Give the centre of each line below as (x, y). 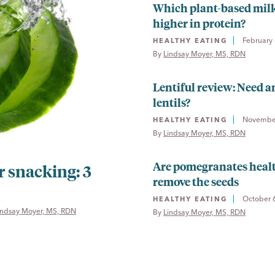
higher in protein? (199, 23)
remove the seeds (196, 181)
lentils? (172, 102)
